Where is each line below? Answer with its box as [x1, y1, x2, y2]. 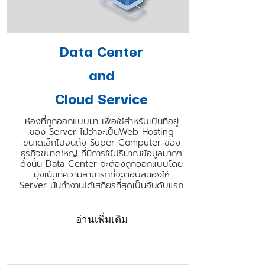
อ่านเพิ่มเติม [75, 214, 128, 225]
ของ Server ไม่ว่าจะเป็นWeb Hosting [29, 125, 174, 138]
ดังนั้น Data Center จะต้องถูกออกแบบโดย [20, 157, 183, 170]
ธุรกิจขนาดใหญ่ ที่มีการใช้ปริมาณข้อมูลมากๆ [21, 147, 182, 160]
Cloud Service [55, 89, 148, 108]
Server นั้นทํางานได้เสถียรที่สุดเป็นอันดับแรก [20, 179, 183, 192]
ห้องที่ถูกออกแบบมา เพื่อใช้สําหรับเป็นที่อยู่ [24, 115, 179, 128]
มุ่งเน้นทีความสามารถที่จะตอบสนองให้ [33, 168, 170, 181]
